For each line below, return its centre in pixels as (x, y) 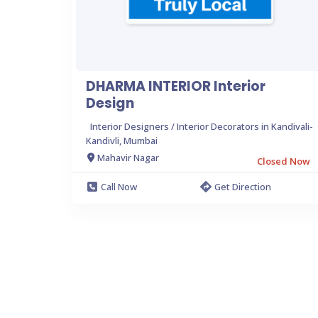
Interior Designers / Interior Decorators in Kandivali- (202, 126)
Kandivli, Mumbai (122, 140)
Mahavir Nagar (128, 158)
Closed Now (284, 161)
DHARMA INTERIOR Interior (176, 86)
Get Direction (243, 186)
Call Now (119, 186)
